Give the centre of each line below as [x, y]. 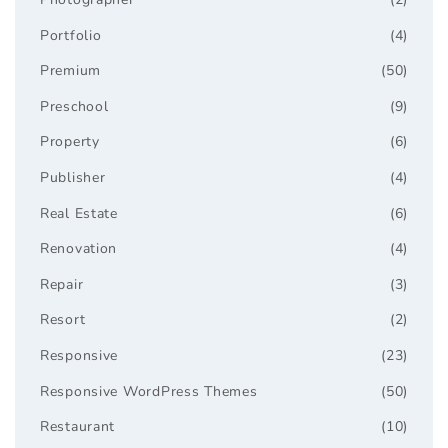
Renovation [79, 249]
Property [70, 142]
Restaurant [78, 427]
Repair [62, 284]
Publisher [73, 177]
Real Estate [79, 213]
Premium [71, 71]
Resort [63, 320]
